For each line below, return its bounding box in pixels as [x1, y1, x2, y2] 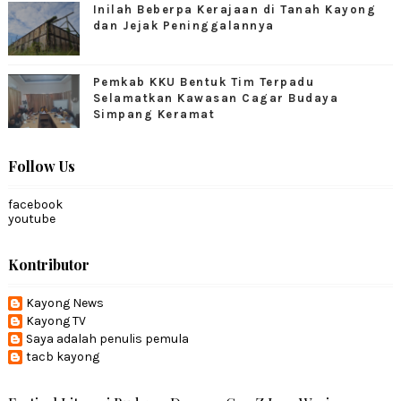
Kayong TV [25, 312, 86, 328]
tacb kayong [25, 348, 99, 364]
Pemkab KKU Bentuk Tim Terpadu [92, 74, 315, 89]
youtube [7, 210, 55, 226]
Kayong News [25, 294, 104, 311]
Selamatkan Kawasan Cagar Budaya [92, 90, 339, 105]
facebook [7, 196, 63, 212]
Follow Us [7, 156, 75, 175]
